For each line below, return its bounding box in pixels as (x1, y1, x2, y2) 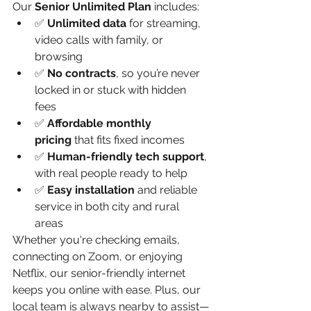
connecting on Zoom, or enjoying (12, 250, 185, 264)
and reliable (135, 183, 200, 197)
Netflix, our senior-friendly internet (12, 267, 188, 280)
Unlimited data (47, 17, 126, 31)
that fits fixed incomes (72, 133, 185, 147)
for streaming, (126, 17, 203, 31)
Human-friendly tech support (47, 150, 204, 164)
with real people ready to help (35, 167, 187, 180)
